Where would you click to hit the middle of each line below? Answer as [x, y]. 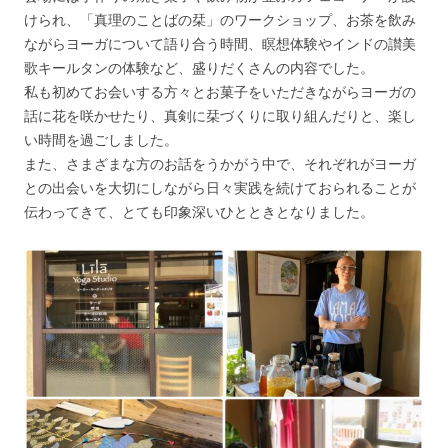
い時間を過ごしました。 [101, 140]
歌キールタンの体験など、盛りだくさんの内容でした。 [199, 68]
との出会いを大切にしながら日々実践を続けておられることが [220, 188]
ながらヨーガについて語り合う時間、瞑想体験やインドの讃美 [220, 44]
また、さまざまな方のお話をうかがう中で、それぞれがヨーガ [220, 164]
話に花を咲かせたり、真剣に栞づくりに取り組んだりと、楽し [220, 116]
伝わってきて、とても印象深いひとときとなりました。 [199, 212]
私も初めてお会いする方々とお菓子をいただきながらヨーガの [220, 92]
